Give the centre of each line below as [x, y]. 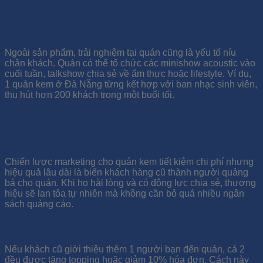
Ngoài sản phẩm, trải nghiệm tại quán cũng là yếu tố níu [120, 52]
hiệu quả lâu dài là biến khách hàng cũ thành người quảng [127, 172]
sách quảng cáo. [39, 204]
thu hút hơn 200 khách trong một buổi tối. [90, 95]
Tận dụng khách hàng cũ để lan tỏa [124, 120]
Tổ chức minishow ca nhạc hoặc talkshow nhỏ [131, 17]
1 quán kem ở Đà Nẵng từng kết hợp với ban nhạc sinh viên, [131, 84]
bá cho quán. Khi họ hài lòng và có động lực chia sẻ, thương [130, 183]
